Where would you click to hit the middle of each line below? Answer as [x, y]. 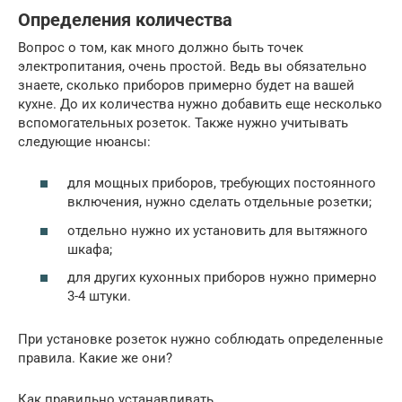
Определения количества [125, 20]
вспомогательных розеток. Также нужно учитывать [183, 122]
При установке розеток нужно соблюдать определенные [201, 340]
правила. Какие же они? [95, 358]
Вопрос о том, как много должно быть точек [161, 47]
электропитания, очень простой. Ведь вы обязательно [192, 66]
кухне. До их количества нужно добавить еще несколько [200, 104]
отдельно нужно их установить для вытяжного [218, 230]
